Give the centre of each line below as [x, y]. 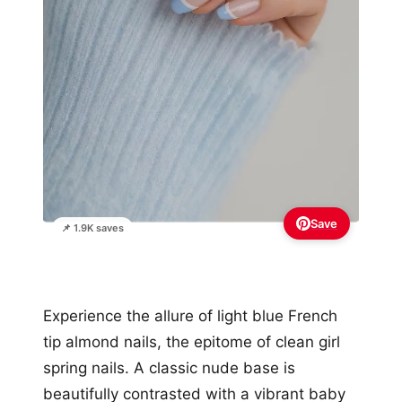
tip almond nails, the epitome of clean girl [192, 341]
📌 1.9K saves [92, 227]
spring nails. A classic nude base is [169, 367]
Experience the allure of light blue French [190, 315]
